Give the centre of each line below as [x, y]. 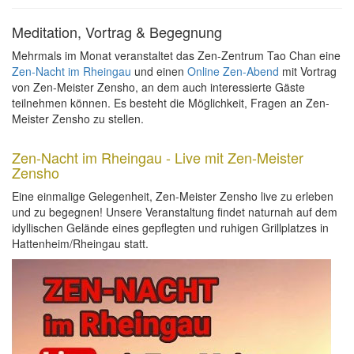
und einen [159, 71]
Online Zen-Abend [233, 71]
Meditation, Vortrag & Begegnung [117, 32]
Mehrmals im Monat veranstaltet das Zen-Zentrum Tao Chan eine [176, 55]
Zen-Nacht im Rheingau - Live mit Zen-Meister [158, 157]
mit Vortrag [308, 71]
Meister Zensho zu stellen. [78, 119]
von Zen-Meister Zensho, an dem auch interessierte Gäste [158, 87]
